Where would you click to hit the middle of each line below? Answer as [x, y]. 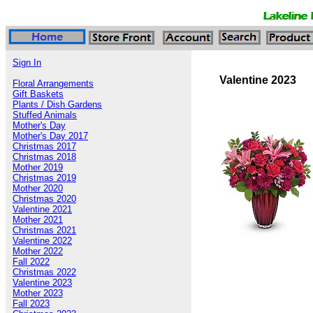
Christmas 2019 [44, 178]
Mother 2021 [38, 220]
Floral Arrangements [53, 83]
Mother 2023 [38, 293]
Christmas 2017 [44, 146]
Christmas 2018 [44, 157]
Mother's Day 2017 [50, 136]
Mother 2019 [38, 167]
